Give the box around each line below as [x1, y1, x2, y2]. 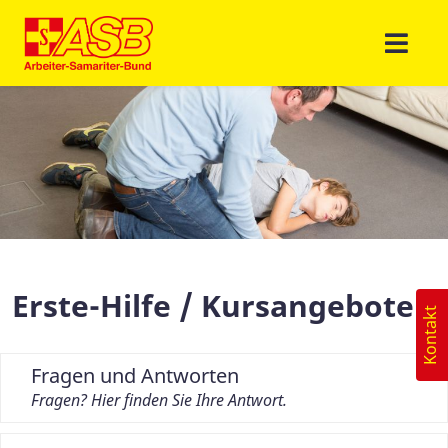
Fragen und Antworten [31, 362, 239, 390]
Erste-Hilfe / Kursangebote [12, 285, 414, 327]
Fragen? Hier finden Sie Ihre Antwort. [31, 389, 287, 412]
